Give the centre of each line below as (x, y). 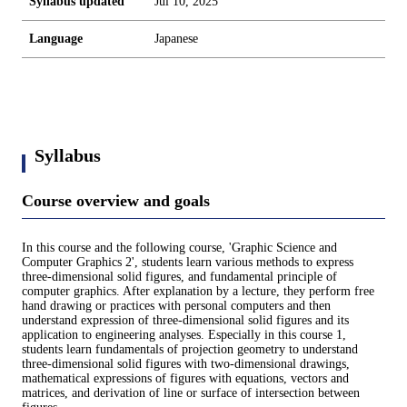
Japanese (176, 39)
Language (56, 39)
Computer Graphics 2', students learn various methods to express (188, 263)
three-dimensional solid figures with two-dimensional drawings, (186, 364)
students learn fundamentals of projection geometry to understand (190, 350)
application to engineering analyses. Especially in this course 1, (184, 335)
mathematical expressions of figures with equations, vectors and (185, 379)
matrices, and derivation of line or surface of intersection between (191, 393)
